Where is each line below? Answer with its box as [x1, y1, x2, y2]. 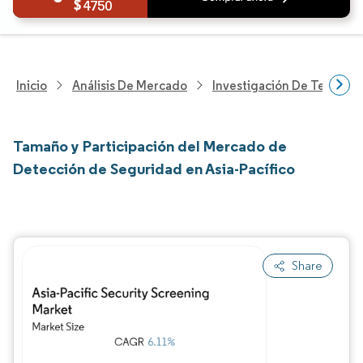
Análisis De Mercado [72, 77, 187, 93]
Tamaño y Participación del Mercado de [13, 136, 287, 156]
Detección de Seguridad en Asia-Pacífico [13, 159, 295, 178]
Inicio [16, 77, 47, 93]
